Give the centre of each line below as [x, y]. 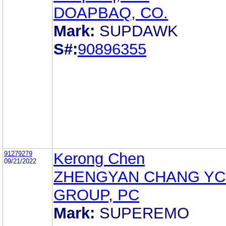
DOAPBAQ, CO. [111, 13]
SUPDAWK [139, 31]
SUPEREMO [144, 213]
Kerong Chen [99, 158]
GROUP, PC [96, 195]
